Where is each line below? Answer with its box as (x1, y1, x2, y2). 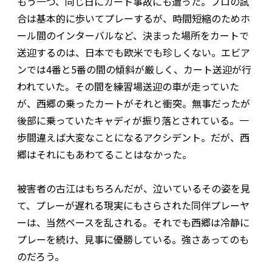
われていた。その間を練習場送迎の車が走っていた (17, 79, 239, 94)
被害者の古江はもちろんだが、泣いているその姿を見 (17, 181, 250, 196)
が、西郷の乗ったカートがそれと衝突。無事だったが (17, 96, 250, 111)
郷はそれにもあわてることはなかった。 (17, 147, 192, 162)
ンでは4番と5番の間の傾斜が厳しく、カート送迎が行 (17, 62, 251, 77)
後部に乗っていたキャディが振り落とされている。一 (17, 113, 249, 128)
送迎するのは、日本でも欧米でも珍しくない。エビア (17, 45, 250, 60)
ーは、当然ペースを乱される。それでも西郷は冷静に (17, 215, 250, 230)
